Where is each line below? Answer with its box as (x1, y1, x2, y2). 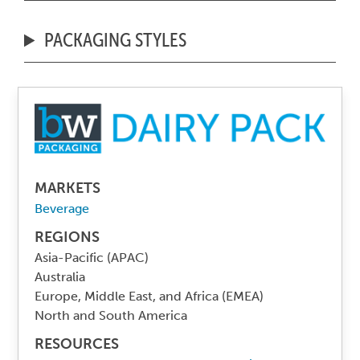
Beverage (35, 200, 90, 216)
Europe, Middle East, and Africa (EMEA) (35, 288, 264, 304)
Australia (35, 268, 86, 284)
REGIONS (35, 227, 100, 246)
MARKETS (35, 178, 101, 197)
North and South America (35, 307, 188, 323)
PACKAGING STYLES (44, 27, 187, 52)
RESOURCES (35, 334, 120, 353)
